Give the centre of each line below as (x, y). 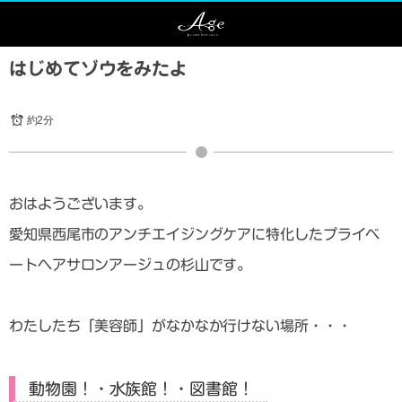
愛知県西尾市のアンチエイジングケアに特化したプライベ (195, 234)
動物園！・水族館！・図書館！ (141, 389)
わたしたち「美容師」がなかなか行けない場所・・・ (180, 326)
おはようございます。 (80, 204)
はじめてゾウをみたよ (98, 68)
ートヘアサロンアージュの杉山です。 (131, 265)
